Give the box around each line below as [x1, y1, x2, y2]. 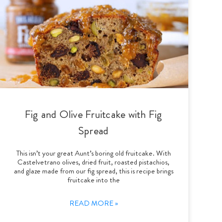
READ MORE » [69, 197, 118, 209]
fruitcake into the [67, 174, 120, 185]
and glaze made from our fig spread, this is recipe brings [13, 165, 173, 176]
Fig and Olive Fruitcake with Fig [24, 106, 163, 122]
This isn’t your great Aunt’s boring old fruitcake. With [16, 147, 171, 159]
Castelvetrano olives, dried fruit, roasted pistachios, [17, 156, 170, 167]
